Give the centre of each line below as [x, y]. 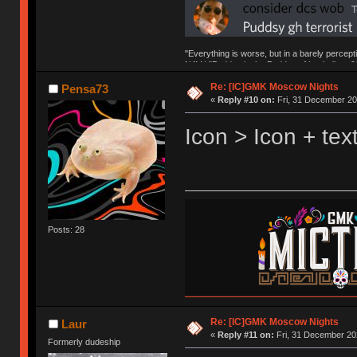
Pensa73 [84, 89]
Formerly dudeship [84, 342]
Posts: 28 [67, 230]
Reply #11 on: [245, 335]
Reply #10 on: [246, 100]
